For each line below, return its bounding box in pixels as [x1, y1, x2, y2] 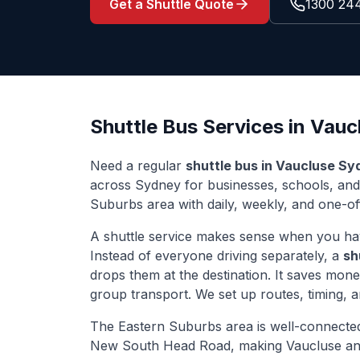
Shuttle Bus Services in [90, 115, 310, 138]
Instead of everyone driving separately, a [90, 247, 343, 264]
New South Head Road [90, 337, 231, 354]
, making [231, 337, 286, 354]
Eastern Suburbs [118, 318, 222, 334]
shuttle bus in [186, 157, 276, 174]
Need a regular [90, 157, 186, 174]
